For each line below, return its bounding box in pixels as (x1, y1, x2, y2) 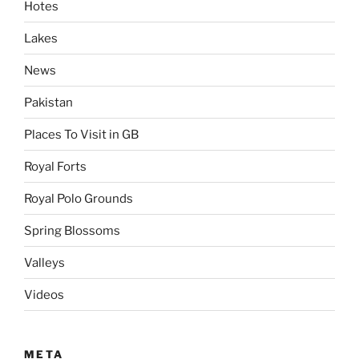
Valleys (24, 255, 65, 270)
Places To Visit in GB (24, 127, 139, 142)
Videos (24, 287, 64, 302)
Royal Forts (24, 159, 87, 174)
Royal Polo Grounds (24, 191, 133, 206)
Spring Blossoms (24, 223, 120, 238)
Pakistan (24, 95, 73, 110)
